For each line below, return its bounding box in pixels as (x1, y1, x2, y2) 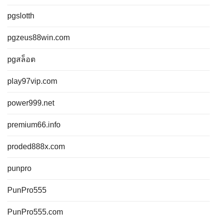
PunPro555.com (7, 208, 63, 216)
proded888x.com (7, 142, 65, 151)
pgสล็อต (7, 55, 35, 63)
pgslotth (7, 12, 34, 20)
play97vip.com (7, 77, 57, 85)
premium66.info (7, 121, 61, 129)
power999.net (7, 99, 54, 107)
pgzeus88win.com (7, 33, 70, 42)
